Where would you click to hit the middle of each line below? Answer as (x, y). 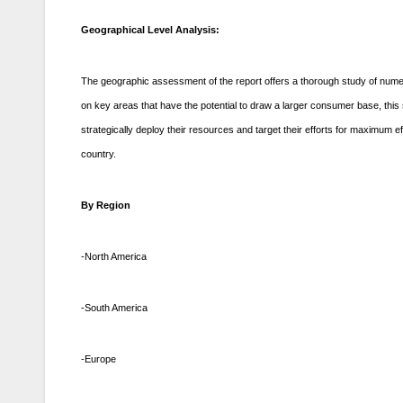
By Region (106, 206)
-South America (114, 308)
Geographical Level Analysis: (150, 30)
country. (99, 154)
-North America (114, 257)
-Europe (99, 359)
